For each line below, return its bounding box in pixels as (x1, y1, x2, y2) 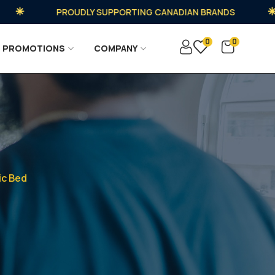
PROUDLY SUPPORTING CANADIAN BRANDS (37, 6, 216, 18)
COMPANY (94, 42, 138, 54)
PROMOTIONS (2, 42, 66, 54)
